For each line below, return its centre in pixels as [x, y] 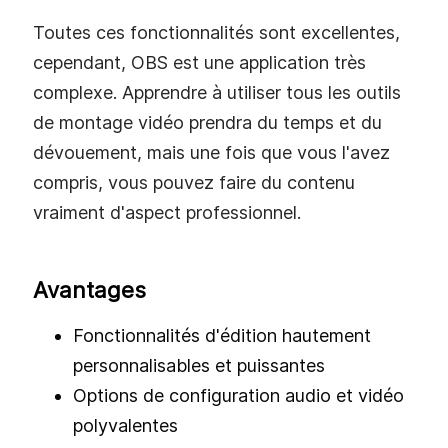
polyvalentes [125, 426]
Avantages [89, 290]
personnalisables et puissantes [199, 366]
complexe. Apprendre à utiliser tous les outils [217, 93]
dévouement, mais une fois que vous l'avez [211, 153]
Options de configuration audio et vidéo [238, 396]
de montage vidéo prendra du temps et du [207, 123]
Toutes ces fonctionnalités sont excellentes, [216, 33]
